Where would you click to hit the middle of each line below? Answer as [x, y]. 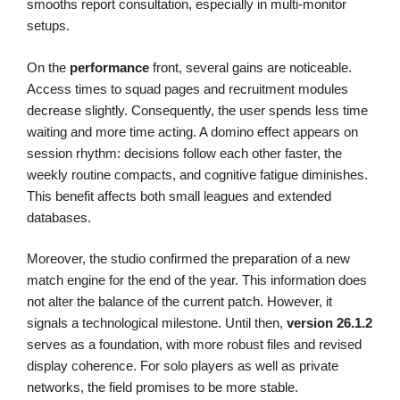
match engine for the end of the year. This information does [197, 280]
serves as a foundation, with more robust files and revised [194, 345]
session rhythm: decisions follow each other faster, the [184, 153]
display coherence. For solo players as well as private [183, 366]
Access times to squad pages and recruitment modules [187, 88]
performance [109, 67]
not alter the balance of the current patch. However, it [179, 302]
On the [48, 67]
